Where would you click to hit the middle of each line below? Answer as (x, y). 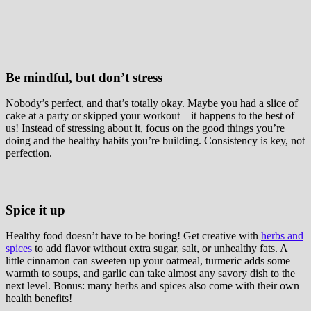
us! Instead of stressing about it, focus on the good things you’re (145, 128)
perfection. (29, 153)
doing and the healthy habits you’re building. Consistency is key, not (155, 140)
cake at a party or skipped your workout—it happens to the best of (150, 115)
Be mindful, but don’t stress (84, 78)
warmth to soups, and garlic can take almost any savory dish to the (150, 274)
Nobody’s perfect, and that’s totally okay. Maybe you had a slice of (152, 103)
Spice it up (35, 210)
